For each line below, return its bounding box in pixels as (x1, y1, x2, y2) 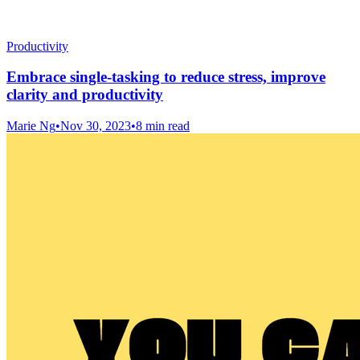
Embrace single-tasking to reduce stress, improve (6, 68, 325, 86)
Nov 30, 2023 (60, 119, 131, 133)
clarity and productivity (6, 86, 163, 104)
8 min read (136, 119, 190, 133)
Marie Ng (6, 119, 55, 133)
